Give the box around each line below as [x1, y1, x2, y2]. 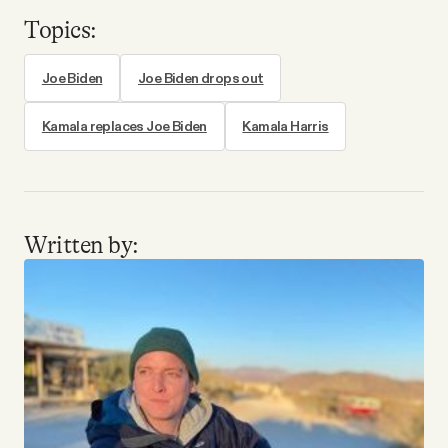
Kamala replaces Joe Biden [41, 117, 207, 136]
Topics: [24, 16, 97, 44]
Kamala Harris [242, 117, 329, 136]
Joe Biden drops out [138, 68, 264, 87]
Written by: [24, 231, 139, 259]
